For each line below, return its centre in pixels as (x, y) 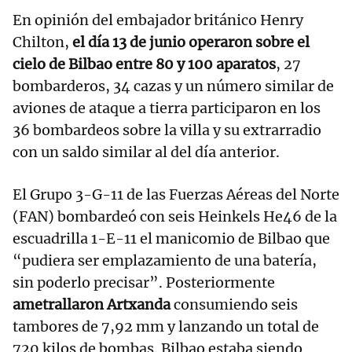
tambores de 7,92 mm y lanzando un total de (166, 327)
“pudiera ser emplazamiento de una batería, (165, 261)
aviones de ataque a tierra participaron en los (167, 108)
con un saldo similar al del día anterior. (146, 152)
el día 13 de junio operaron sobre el (189, 42)
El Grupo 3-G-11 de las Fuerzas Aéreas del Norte (176, 195)
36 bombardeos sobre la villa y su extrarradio (167, 130)
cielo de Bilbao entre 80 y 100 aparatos (144, 64)
